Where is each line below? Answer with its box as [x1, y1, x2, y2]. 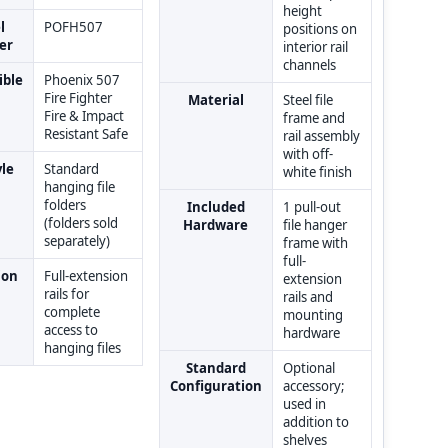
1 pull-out [282, 198, 341, 217]
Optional [282, 359, 335, 378]
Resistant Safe [43, 125, 128, 144]
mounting [282, 306, 343, 325]
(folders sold [43, 214, 118, 233]
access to [43, 321, 98, 340]
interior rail [282, 38, 348, 57]
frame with [282, 234, 348, 253]
